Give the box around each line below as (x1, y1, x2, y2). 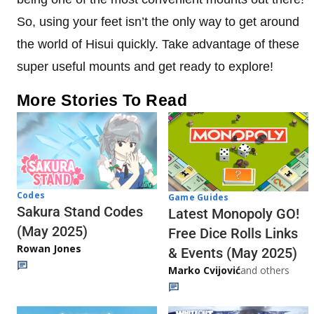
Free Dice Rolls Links (168, 224, 298, 242)
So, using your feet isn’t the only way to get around (17, 15, 299, 29)
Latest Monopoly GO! (168, 205, 299, 222)
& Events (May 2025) (168, 244, 297, 261)
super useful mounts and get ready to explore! (17, 60, 273, 74)
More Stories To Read (17, 91, 188, 110)
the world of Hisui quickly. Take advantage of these (17, 37, 299, 52)
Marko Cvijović (168, 263, 240, 277)
